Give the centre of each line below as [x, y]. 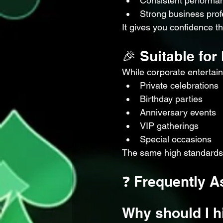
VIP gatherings [169, 126]
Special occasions [176, 139]
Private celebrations [179, 85]
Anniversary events [178, 112]
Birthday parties [171, 99]
